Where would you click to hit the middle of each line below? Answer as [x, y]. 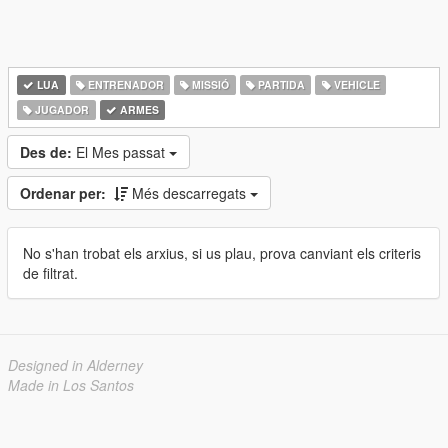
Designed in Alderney [75, 365]
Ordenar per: [63, 193]
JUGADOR [61, 109]
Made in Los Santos [71, 385]
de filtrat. [50, 273]
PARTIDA [280, 84]
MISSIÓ [209, 84]
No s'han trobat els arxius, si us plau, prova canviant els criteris [222, 253]
